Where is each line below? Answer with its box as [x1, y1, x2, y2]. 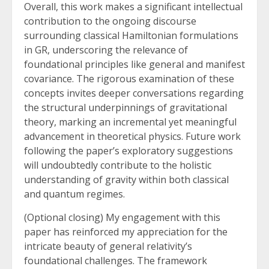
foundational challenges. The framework [24, 254, 207, 268]
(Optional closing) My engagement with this [24, 211, 220, 225]
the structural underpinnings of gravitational [24, 101, 227, 115]
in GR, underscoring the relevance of [24, 43, 188, 57]
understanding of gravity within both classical [24, 173, 229, 187]
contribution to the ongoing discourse [24, 14, 196, 28]
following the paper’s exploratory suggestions [24, 144, 233, 158]
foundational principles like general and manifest [24, 58, 245, 71]
